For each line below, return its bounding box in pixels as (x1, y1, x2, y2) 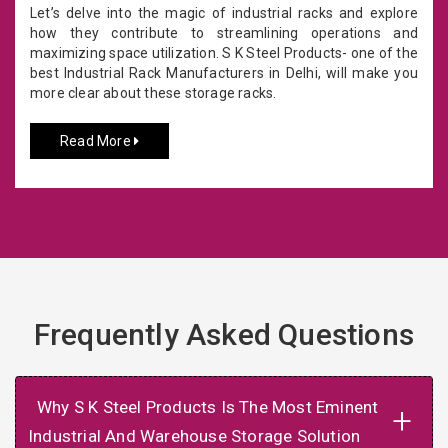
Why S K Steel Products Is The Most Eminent (37, 396, 379, 417)
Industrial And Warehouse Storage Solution (28, 425, 361, 446)
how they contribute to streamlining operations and (30, 24, 418, 41)
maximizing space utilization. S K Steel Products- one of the (30, 44, 418, 61)
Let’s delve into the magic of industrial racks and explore (30, 4, 418, 21)
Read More (60, 132, 134, 149)
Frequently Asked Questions (33, 316, 415, 352)
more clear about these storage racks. (30, 84, 277, 101)
